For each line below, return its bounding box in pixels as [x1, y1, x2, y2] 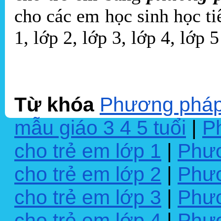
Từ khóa [14, 93, 94, 116]
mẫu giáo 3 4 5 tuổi [14, 116, 186, 139]
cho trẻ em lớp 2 [14, 162, 161, 185]
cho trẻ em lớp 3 [14, 185, 161, 209]
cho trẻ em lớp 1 [14, 139, 161, 162]
